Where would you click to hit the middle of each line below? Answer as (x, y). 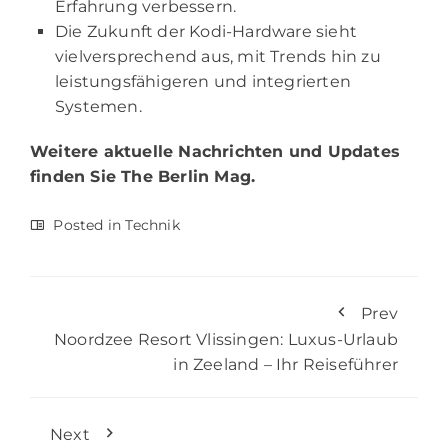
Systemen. (98, 107)
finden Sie (76, 177)
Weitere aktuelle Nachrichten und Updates (215, 152)
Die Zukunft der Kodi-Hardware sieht (206, 32)
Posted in (87, 225)
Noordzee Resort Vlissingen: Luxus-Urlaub (225, 340)
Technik (152, 225)
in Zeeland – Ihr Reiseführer (285, 365)
